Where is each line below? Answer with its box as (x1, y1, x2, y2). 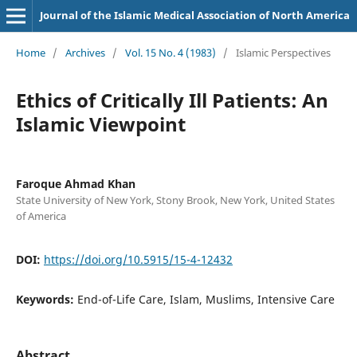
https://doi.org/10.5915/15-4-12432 (43, 251, 233, 267)
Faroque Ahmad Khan (15, 175, 135, 191)
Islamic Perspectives (235, 45, 331, 60)
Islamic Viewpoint (15, 110, 186, 137)
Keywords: (15, 291, 77, 307)
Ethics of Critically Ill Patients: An (15, 86, 328, 113)
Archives (65, 45, 105, 60)
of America (15, 208, 66, 223)
